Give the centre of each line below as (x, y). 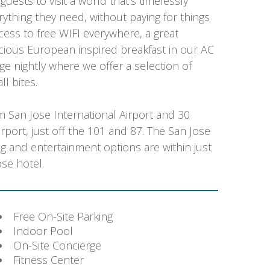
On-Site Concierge (57, 245)
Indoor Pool (43, 231)
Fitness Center (48, 259)
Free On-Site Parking (63, 216)
